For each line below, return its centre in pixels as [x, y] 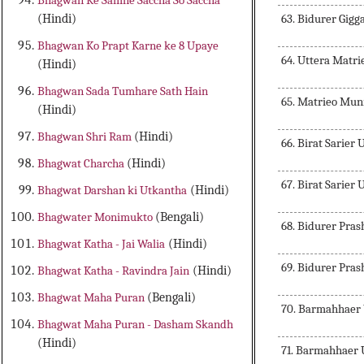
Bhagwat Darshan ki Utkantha [113, 191]
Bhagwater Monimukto [97, 217]
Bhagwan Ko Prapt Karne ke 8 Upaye [128, 46]
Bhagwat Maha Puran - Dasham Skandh [136, 325]
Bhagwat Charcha [82, 164]
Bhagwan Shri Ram [86, 137]
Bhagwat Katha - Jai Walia [102, 244]
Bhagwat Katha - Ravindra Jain [114, 271]
